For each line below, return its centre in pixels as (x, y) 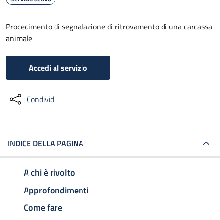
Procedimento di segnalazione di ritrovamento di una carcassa (109, 27)
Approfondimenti (56, 190)
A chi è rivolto (49, 172)
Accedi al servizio (58, 68)
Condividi (41, 99)
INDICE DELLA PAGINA (46, 143)
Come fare (43, 208)
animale (19, 38)
